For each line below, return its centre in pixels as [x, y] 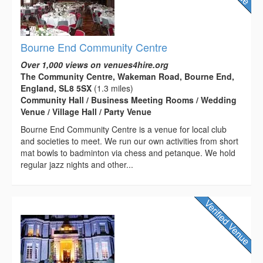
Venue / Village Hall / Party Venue [86, 111]
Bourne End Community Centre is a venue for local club [124, 129]
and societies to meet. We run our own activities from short [129, 141]
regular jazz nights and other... [77, 164]
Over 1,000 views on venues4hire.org [95, 64]
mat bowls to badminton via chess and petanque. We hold [128, 152]
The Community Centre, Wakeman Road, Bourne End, [127, 76]
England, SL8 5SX [56, 88]
